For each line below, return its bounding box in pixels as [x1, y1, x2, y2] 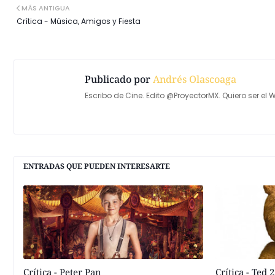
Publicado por [85, 72, 150, 86]
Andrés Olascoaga [150, 72, 236, 86]
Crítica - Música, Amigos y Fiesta [17, 16, 141, 26]
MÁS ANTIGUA [21, 3, 70, 13]
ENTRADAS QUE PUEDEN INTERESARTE [23, 161, 170, 171]
